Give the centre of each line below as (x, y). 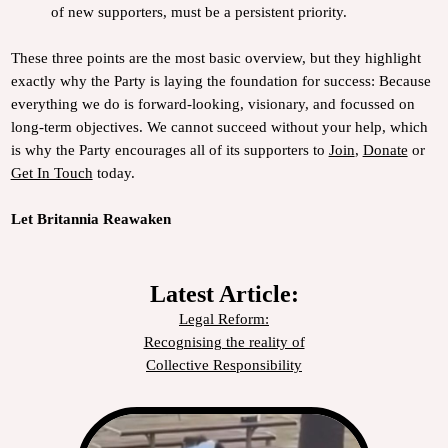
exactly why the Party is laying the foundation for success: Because (220, 80)
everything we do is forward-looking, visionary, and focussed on (212, 103)
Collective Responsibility (224, 364)
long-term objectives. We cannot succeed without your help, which (219, 126)
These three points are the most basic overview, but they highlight (215, 57)
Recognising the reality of (224, 341)
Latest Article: (224, 293)
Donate (385, 149)
